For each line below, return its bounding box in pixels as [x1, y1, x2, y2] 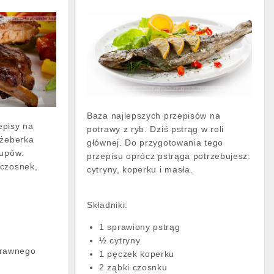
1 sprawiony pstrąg [99, 222, 180, 232]
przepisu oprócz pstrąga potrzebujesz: [87, 151, 251, 161]
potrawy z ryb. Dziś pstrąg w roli [87, 124, 224, 135]
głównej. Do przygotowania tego [87, 138, 223, 148]
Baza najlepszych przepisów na [87, 111, 221, 121]
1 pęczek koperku [99, 249, 175, 259]
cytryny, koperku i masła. [87, 165, 199, 175]
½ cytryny [99, 235, 141, 246]
